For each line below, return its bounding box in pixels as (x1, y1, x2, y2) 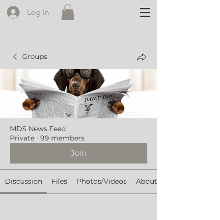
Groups (22, 52, 47, 61)
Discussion (4, 177, 42, 186)
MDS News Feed (10, 124, 66, 134)
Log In (27, 7, 49, 17)
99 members (40, 134, 84, 143)
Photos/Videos (76, 177, 127, 186)
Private (10, 134, 34, 143)
